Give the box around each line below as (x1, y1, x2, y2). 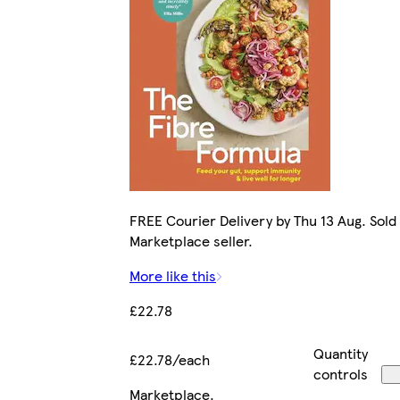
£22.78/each (129, 348, 210, 370)
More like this (129, 264, 216, 286)
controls (313, 362, 369, 384)
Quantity (313, 342, 369, 363)
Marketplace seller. (129, 229, 253, 251)
